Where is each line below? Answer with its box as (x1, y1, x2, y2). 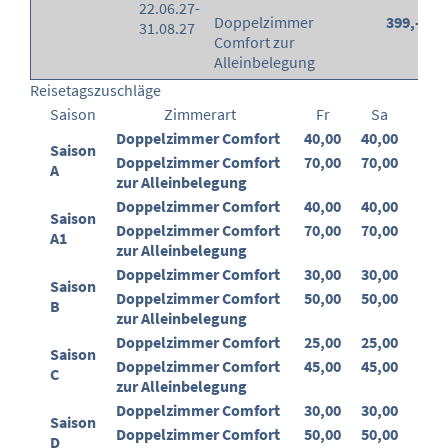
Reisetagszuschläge (30, 80, 161, 101)
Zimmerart (164, 104, 236, 125)
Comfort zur (214, 32, 295, 53)
